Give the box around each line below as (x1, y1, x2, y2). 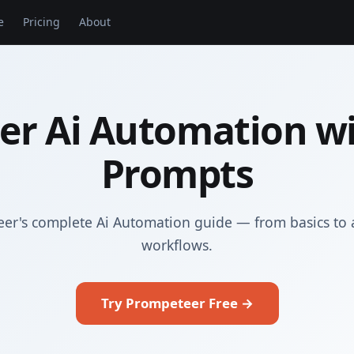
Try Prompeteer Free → (100, 294, 254, 312)
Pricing (23, 14, 61, 29)
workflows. (141, 235, 213, 254)
